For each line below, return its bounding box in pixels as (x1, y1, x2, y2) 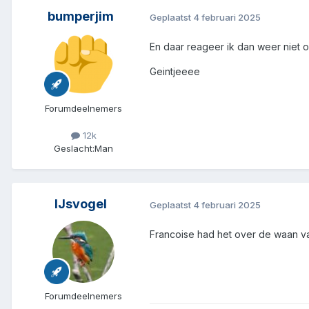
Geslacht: (54, 143, 94, 154)
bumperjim (48, 9, 114, 24)
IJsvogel (54, 197, 107, 212)
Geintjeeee (150, 66, 200, 78)
